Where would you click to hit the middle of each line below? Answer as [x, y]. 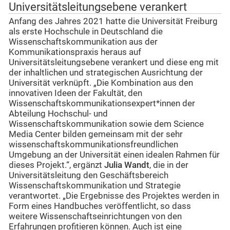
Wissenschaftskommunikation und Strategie [95, 185]
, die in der [169, 165]
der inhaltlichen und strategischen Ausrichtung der [106, 72]
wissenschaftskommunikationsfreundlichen [93, 144]
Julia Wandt [127, 165]
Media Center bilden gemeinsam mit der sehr [96, 134]
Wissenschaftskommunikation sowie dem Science [106, 124]
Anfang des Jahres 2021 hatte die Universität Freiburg [113, 21]
